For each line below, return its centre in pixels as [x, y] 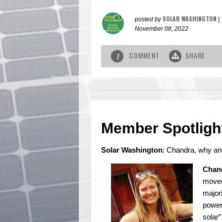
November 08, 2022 [162, 29]
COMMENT [144, 55]
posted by [149, 20]
